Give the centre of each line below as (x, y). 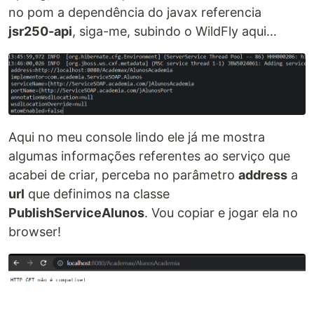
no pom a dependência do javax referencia (135, 13)
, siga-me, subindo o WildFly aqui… (175, 32)
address (263, 175)
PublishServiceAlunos (76, 213)
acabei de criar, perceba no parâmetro (123, 175)
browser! (35, 232)
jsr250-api (40, 32)
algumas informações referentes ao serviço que (149, 156)
